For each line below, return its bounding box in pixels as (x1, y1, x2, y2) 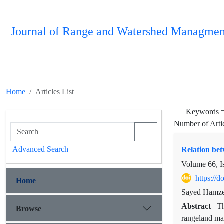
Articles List (35, 87, 74, 96)
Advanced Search (12, 144, 68, 154)
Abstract (181, 201, 213, 211)
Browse (16, 203, 41, 213)
